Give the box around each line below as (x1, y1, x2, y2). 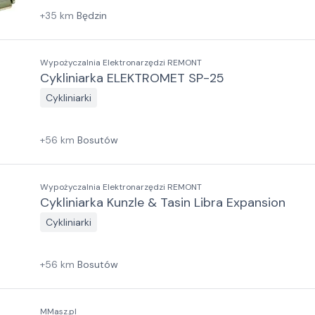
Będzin (77, 9, 107, 22)
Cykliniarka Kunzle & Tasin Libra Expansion (40, 194, 285, 211)
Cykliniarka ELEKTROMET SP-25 (40, 70, 224, 86)
